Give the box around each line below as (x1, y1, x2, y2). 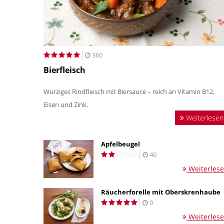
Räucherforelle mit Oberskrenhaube (101, 187, 220, 196)
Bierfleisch (43, 64, 85, 75)
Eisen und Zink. (43, 99, 88, 109)
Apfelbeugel (101, 139, 140, 148)
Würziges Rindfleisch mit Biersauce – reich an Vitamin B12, (43, 86, 214, 96)
